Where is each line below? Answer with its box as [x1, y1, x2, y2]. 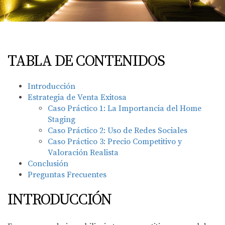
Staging [48, 115, 75, 125]
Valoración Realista [48, 148, 119, 158]
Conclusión [28, 159, 68, 169]
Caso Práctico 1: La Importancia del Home [48, 103, 201, 114]
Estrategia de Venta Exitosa [28, 92, 127, 102]
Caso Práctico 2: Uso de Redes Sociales [48, 126, 187, 136]
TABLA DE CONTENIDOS [8, 52, 165, 71]
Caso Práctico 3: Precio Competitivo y [48, 137, 182, 147]
